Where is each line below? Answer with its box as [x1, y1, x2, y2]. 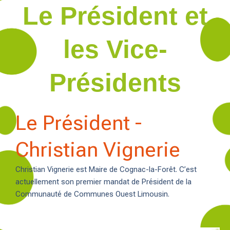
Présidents [49, 68, 181, 98]
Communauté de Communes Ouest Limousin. [15, 189, 171, 199]
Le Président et [22, 2, 208, 31]
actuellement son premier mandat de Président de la [15, 177, 191, 187]
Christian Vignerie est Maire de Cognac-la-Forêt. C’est [15, 165, 197, 175]
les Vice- [63, 35, 167, 64]
